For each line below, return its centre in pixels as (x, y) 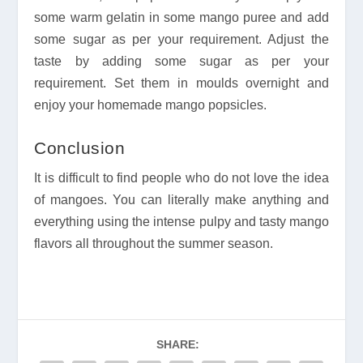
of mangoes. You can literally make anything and (181, 199)
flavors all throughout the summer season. (154, 243)
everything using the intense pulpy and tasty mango (181, 221)
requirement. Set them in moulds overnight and (181, 83)
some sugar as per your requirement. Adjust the (181, 40)
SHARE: (177, 344)
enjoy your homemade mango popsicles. (151, 105)
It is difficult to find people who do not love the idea (181, 177)
